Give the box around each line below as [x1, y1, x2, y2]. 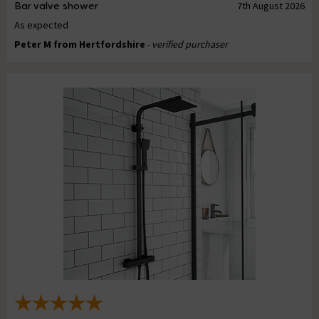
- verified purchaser [147, 38, 228, 51]
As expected [14, 19, 68, 32]
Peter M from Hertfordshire [14, 38, 145, 51]
